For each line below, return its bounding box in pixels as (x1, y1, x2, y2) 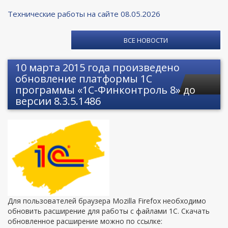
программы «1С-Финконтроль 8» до (15, 83, 195, 97)
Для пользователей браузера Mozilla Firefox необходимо (8, 196, 206, 206)
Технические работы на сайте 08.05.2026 (8, 9, 160, 19)
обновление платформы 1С (15, 72, 152, 85)
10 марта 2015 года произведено (15, 61, 180, 74)
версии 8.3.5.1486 (15, 94, 101, 108)
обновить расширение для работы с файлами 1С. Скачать (8, 206, 210, 216)
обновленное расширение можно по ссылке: (8, 216, 162, 226)
